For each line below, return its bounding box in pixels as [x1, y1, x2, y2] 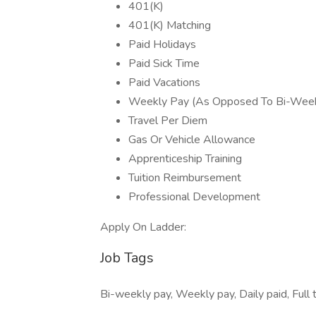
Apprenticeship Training [128, 151, 242, 166]
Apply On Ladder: [100, 219, 189, 235]
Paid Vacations [128, 75, 200, 90]
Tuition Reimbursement [128, 170, 241, 186]
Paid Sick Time [128, 56, 200, 71]
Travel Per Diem [128, 113, 207, 128]
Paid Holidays [128, 37, 196, 52]
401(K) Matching [128, 18, 211, 33]
